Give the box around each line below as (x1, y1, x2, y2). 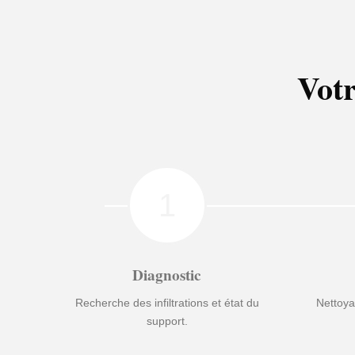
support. (146, 315, 188, 327)
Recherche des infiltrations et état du (74, 296, 259, 309)
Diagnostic (132, 264, 202, 286)
